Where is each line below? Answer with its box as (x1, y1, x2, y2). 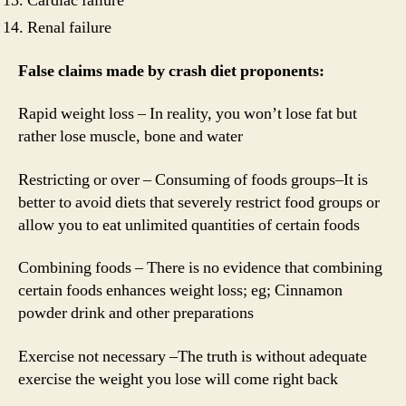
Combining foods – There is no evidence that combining (18, 257, 382, 279)
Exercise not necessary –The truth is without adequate (18, 345, 367, 367)
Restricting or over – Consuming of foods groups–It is (18, 169, 368, 190)
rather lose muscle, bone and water (18, 126, 243, 148)
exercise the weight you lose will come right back (18, 368, 338, 390)
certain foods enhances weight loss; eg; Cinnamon (18, 280, 343, 302)
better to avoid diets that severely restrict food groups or (18, 191, 380, 213)
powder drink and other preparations (18, 303, 254, 324)
